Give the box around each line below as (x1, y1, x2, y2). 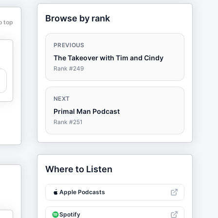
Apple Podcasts (59, 188, 105, 196)
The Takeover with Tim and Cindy (54, 54, 163, 62)
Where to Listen (45, 164, 112, 174)
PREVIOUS (54, 41, 85, 49)
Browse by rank (45, 13, 110, 23)
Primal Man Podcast (54, 107, 120, 115)
